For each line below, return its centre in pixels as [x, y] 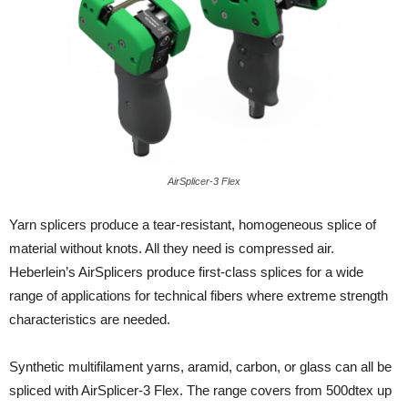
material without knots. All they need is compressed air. [172, 248]
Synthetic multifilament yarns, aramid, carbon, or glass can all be [200, 367]
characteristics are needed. [90, 319]
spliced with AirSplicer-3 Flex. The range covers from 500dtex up [200, 390]
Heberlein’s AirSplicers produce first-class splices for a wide [186, 272]
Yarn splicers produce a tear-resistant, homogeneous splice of [193, 224]
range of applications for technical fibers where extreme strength [199, 296]
